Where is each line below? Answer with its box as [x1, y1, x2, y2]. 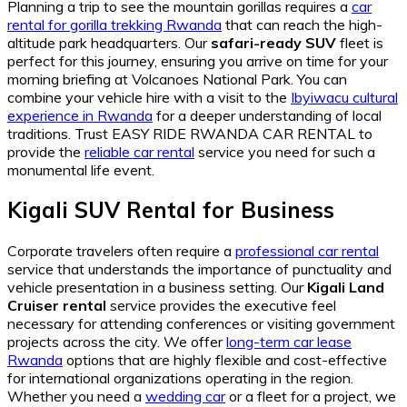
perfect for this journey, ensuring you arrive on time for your [7, 51, 388, 70]
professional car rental [235, 242, 379, 261]
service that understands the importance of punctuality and [7, 260, 392, 279]
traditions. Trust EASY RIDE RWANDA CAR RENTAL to [7, 124, 372, 143]
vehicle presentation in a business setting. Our [7, 278, 307, 297]
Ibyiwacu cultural [291, 87, 398, 106]
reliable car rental [84, 142, 194, 161]
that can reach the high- [222, 15, 382, 34]
